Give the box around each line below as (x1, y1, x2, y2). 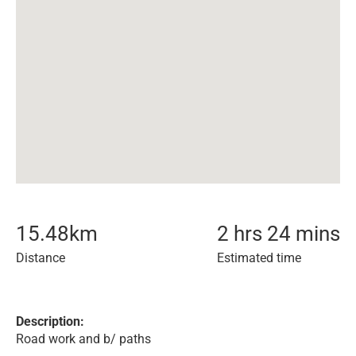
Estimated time (217, 250, 301, 265)
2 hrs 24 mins (217, 222, 340, 246)
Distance (16, 250, 65, 265)
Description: (16, 314, 84, 329)
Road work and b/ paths (16, 331, 151, 346)
